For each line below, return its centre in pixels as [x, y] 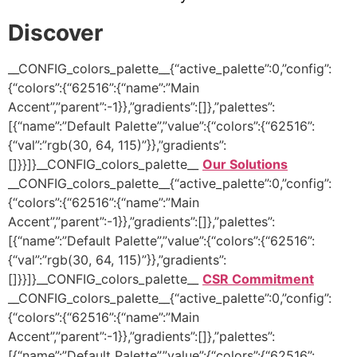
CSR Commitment [258, 279]
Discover [55, 32]
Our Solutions [245, 164]
